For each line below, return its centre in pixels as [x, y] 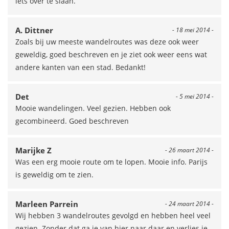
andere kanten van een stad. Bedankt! [81, 67]
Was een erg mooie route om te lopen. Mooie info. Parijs [111, 162]
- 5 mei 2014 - [195, 96]
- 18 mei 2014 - [193, 30]
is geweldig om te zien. [54, 175]
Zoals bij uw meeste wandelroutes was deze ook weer [107, 42]
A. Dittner [34, 30]
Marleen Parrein [47, 204]
